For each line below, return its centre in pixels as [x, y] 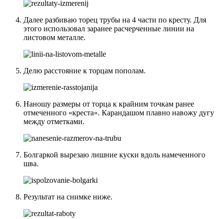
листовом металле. [55, 38]
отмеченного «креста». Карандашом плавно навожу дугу [119, 113]
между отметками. [54, 122]
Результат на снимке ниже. [68, 197]
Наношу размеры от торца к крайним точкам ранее [109, 104]
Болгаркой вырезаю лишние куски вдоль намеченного [114, 155]
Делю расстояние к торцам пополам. [85, 71]
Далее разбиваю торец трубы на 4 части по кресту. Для [115, 20]
